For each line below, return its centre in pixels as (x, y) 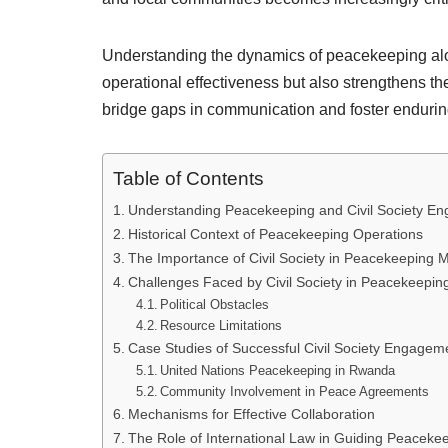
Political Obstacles (215, 304)
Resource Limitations (221, 325)
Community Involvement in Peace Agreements (295, 391)
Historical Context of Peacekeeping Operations (275, 234)
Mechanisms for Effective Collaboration (251, 414)
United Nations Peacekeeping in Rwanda (278, 370)
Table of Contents (188, 179)
